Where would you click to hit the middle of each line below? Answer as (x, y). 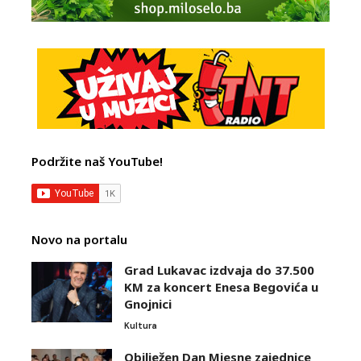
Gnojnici (148, 303)
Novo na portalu (79, 239)
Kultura (141, 325)
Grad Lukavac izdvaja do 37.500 (219, 270)
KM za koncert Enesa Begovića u (221, 286)
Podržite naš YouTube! (97, 161)
